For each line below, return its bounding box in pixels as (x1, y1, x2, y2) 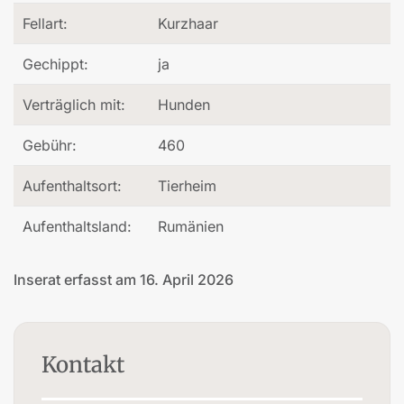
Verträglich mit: (23, 96, 125, 115)
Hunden (158, 96, 210, 115)
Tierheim (158, 177, 216, 196)
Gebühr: (23, 136, 77, 155)
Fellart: (23, 14, 68, 33)
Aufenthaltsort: (23, 177, 122, 196)
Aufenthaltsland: (23, 217, 132, 236)
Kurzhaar (158, 14, 218, 33)
